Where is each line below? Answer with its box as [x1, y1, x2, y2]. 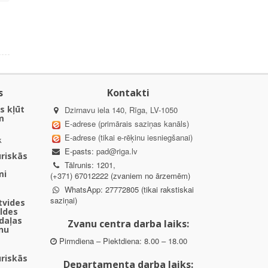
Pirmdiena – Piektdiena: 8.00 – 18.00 [56, 235, 187, 247]
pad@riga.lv [96, 145, 138, 157]
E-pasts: [62, 145, 96, 157]
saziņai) [50, 194, 77, 206]
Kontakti [107, 86, 150, 100]
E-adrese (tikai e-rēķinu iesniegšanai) [62, 132, 193, 144]
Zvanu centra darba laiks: [68, 217, 190, 231]
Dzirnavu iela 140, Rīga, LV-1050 [64, 104, 178, 116]
